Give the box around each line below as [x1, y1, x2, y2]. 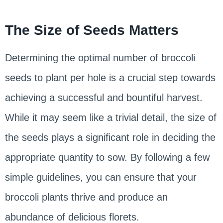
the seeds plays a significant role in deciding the [4, 131, 216, 143]
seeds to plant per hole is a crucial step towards [4, 72, 216, 83]
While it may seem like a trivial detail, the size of [4, 111, 217, 123]
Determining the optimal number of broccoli [4, 52, 195, 63]
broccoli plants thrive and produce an [4, 191, 168, 203]
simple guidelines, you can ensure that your [4, 171, 197, 183]
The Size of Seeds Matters [4, 22, 187, 38]
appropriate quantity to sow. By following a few [4, 151, 210, 163]
